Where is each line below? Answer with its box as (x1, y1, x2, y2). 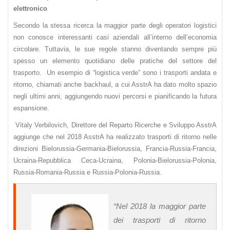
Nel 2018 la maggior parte (116, 202, 206, 211)
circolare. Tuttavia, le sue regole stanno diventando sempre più (13, 45, 217, 53)
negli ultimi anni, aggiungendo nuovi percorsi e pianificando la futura (13, 92, 217, 101)
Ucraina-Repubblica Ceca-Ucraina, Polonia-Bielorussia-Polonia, (13, 157, 217, 165)
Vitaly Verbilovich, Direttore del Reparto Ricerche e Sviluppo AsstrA (13, 121, 217, 129)
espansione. (13, 104, 49, 112)
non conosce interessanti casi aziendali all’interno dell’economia (13, 33, 217, 42)
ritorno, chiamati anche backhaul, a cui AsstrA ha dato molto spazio (13, 81, 217, 89)
